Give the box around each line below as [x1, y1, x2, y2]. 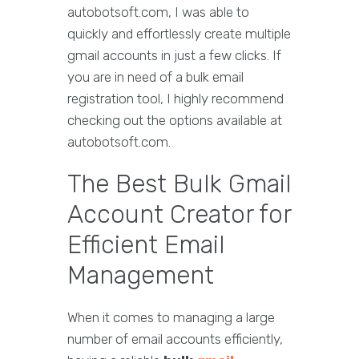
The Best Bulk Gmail [67, 169, 291, 200]
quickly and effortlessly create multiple [67, 26, 291, 42]
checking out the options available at [67, 112, 282, 129]
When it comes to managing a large [67, 309, 275, 326]
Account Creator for [67, 200, 291, 230]
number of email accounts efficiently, [67, 331, 283, 348]
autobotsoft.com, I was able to [67, 4, 249, 21]
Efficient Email [67, 230, 224, 260]
